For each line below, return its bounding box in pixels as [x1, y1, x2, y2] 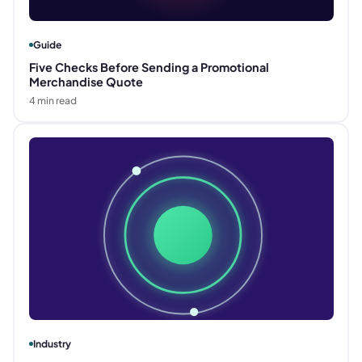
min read [35, 94, 77, 107]
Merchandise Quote [28, 74, 143, 89]
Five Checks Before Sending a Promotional [28, 59, 269, 74]
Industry [32, 337, 71, 350]
